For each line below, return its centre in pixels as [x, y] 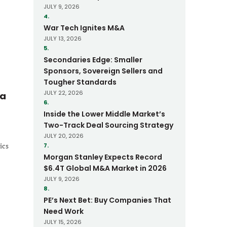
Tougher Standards [80, 82]
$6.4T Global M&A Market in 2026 [105, 168]
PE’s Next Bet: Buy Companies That [107, 200]
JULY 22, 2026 [63, 93]
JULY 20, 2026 [64, 136]
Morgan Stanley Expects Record [103, 157]
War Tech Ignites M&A [84, 28]
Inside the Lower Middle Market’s [104, 114]
